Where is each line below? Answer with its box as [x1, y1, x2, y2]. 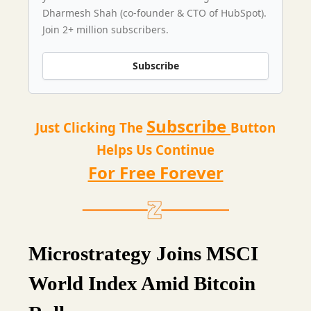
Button [230, 118, 276, 136]
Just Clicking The [35, 118, 146, 136]
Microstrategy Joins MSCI [28, 242, 258, 264]
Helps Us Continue [96, 140, 215, 158]
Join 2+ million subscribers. [42, 22, 169, 36]
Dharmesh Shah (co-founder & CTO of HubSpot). [42, 6, 267, 19]
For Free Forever [87, 160, 224, 184]
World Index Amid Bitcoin [28, 271, 255, 294]
